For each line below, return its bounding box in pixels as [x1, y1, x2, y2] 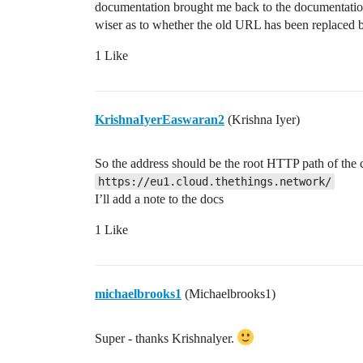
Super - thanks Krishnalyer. [95, 331, 237, 345]
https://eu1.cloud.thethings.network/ [98, 175, 331, 188]
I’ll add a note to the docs [95, 192, 224, 206]
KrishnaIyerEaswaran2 [95, 113, 224, 126]
